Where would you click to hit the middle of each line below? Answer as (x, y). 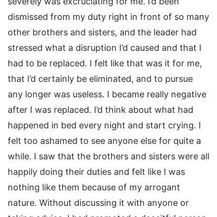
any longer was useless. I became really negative (107, 94)
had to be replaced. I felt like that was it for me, (105, 63)
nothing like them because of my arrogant (94, 187)
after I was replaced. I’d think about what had (101, 109)
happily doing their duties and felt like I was (96, 171)
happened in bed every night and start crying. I (104, 125)
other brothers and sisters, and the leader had (102, 32)
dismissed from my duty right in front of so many (108, 16)
